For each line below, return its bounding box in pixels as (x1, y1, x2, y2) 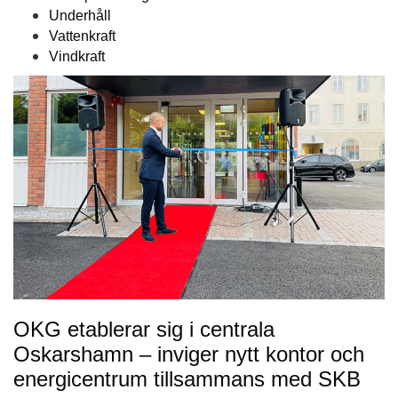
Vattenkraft (49, 28, 115, 44)
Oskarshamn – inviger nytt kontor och (13, 342, 364, 367)
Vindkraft (49, 49, 105, 65)
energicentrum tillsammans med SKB (13, 367, 361, 392)
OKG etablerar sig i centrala (13, 317, 275, 342)
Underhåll (49, 8, 111, 24)
